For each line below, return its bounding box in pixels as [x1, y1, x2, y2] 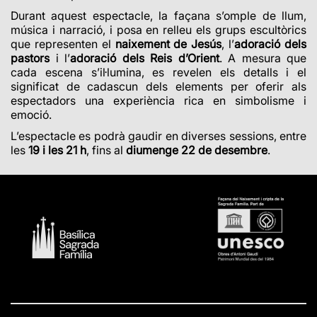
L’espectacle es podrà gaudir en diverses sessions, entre [11, 129, 306, 144]
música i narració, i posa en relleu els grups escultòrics [11, 23, 306, 38]
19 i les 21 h [28, 143, 86, 158]
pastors [11, 51, 50, 66]
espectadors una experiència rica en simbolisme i [11, 93, 306, 108]
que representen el [11, 37, 115, 52]
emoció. [11, 108, 52, 122]
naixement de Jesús [115, 37, 222, 52]
